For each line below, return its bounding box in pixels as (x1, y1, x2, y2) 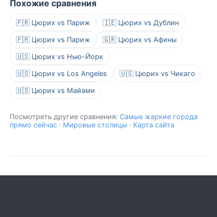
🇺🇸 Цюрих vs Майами (16, 86, 95, 95)
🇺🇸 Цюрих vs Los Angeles (16, 69, 107, 78)
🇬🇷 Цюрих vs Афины (103, 35, 177, 44)
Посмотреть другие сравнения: (10, 112, 120, 121)
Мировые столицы (63, 121, 127, 129)
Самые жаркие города (120, 112, 198, 121)
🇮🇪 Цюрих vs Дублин (103, 18, 179, 27)
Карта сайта (133, 121, 174, 129)
